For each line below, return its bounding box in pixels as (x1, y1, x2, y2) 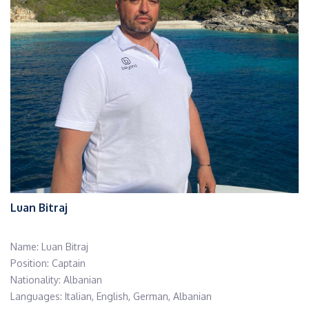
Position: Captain (10, 257, 86, 269)
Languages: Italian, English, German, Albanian (10, 290, 212, 302)
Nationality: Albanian (10, 274, 102, 286)
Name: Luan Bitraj (10, 241, 88, 252)
